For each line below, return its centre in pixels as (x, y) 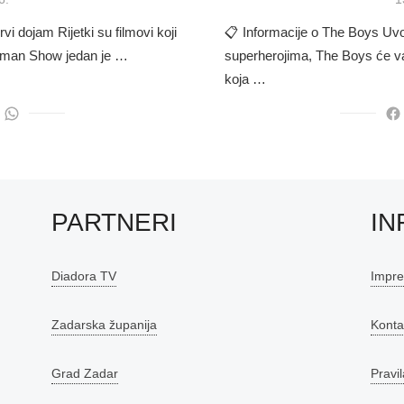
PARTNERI (115, 223)
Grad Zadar (85, 374)
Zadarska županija (105, 325)
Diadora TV (84, 276)
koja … (245, 79)
